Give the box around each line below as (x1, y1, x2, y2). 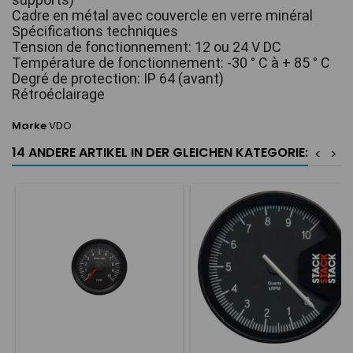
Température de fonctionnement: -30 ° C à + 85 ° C (12, 54, 330, 71)
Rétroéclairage (12, 86, 105, 102)
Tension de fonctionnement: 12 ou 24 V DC (12, 39, 281, 55)
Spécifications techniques (12, 23, 178, 39)
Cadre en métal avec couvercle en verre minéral (12, 7, 313, 24)
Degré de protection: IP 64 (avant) (12, 70, 224, 87)
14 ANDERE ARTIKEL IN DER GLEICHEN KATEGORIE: (12, 143, 308, 162)
